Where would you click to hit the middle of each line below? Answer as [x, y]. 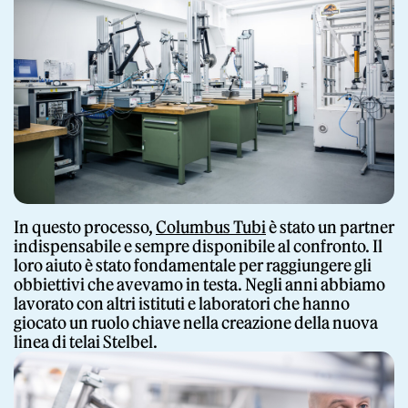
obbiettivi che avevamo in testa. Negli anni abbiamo [199, 284]
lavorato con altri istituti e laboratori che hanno [182, 303]
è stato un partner [330, 227]
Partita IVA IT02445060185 [71, 373]
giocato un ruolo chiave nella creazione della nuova [196, 322]
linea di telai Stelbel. [86, 342]
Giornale [204, 79]
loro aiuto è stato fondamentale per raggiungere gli [193, 265]
